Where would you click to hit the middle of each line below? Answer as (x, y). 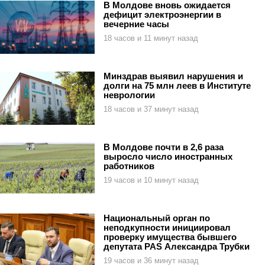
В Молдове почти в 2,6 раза (164, 147)
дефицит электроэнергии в (162, 14)
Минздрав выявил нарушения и (173, 76)
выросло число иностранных (168, 156)
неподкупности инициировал (167, 227)
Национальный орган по (157, 218)
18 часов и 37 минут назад (151, 109)
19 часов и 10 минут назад (151, 180)
